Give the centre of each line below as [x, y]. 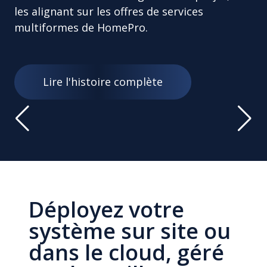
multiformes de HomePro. [81, 27]
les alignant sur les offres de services [109, 11]
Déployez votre [106, 209]
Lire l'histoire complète [103, 81]
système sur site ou [130, 231]
